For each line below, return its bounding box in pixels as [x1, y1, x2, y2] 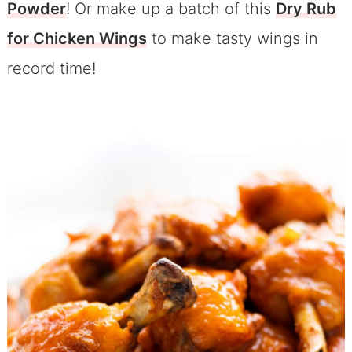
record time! [6, 58, 96, 78]
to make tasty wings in [146, 28, 318, 48]
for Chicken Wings [6, 28, 147, 48]
